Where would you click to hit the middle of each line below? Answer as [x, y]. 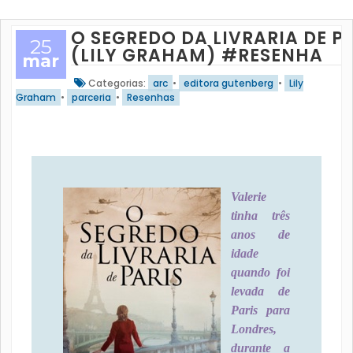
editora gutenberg [228, 83]
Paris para [260, 310]
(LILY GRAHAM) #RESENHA [197, 56]
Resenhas [150, 97]
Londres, [253, 329]
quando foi [260, 272]
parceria [91, 97]
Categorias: [117, 83]
